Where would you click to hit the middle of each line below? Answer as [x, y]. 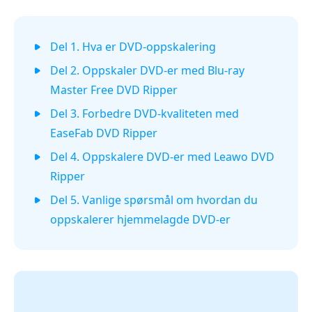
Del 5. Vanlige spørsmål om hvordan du [154, 200]
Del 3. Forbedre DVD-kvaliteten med [145, 113]
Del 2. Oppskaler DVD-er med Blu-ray [147, 70]
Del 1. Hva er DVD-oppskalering [133, 46]
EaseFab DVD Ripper [104, 133]
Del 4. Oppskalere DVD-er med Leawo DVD [162, 156]
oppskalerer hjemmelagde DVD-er [140, 219]
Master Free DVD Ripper [114, 89]
